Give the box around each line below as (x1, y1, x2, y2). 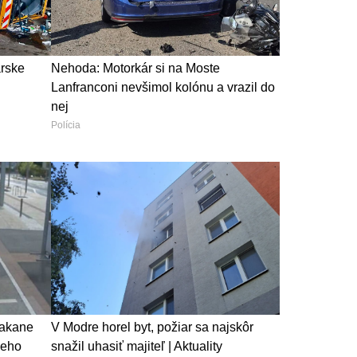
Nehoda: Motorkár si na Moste (50, 61, 220, 75)
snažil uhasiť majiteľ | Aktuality (50, 339, 222, 353)
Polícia (50, 119, 80, 131)
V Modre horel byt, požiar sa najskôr (50, 320, 253, 334)
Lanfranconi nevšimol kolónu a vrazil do (50, 80, 275, 94)
